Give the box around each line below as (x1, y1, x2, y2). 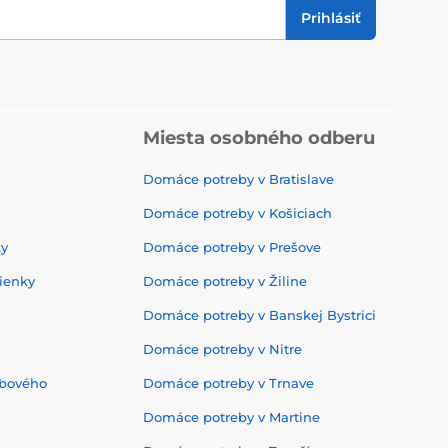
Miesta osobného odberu (143, 127, 375, 149)
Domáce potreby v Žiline (143, 273, 307, 289)
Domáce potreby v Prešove (143, 239, 321, 255)
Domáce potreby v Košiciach (143, 205, 332, 221)
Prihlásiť (301, 8, 361, 27)
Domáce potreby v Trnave (143, 375, 314, 391)
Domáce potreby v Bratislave (143, 171, 334, 187)
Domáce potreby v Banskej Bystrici (143, 307, 376, 323)
